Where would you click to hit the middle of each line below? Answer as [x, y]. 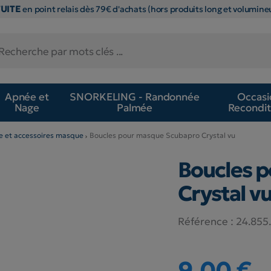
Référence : [205, 221]
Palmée [135, 108]
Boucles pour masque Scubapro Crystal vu [162, 135]
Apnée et [27, 97]
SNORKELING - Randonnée [135, 97]
